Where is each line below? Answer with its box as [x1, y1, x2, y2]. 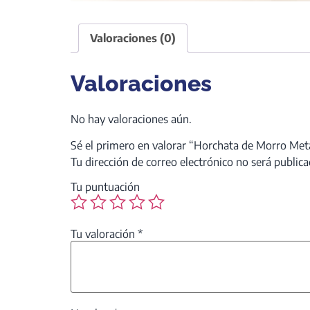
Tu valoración [71, 227, 138, 241]
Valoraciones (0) [90, 31, 176, 46]
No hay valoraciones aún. [71, 111, 192, 126]
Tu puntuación [71, 180, 140, 194]
